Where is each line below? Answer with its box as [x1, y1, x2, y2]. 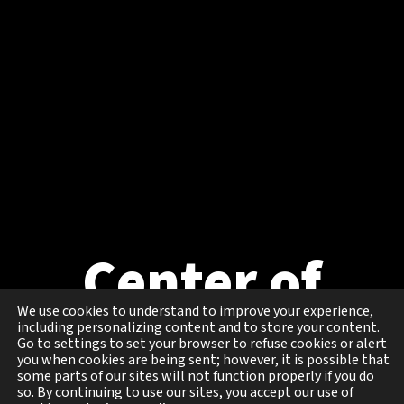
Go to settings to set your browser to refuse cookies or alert [17, 334, 387, 353]
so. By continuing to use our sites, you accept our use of [17, 382, 353, 402]
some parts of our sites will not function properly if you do [17, 366, 374, 386]
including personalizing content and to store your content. [17, 317, 380, 337]
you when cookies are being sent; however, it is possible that [17, 350, 390, 370]
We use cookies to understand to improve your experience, [17, 301, 373, 321]
